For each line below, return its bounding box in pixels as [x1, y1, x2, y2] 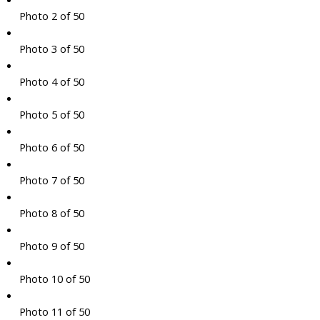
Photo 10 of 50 [19, 271, 90, 286]
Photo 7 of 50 [19, 173, 84, 188]
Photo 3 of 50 [19, 41, 84, 56]
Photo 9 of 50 [19, 239, 84, 254]
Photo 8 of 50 [19, 206, 84, 221]
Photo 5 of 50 [19, 107, 84, 122]
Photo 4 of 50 [19, 74, 84, 89]
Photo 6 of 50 [19, 140, 84, 155]
